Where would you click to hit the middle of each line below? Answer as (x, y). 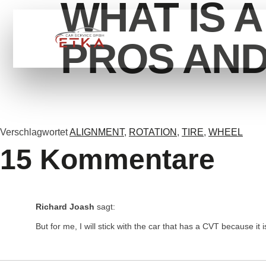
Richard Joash (65, 207)
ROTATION (153, 132)
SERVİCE (206, 38)
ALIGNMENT (97, 132)
